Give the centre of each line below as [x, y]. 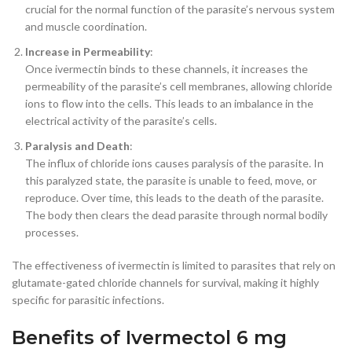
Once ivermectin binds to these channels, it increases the [167, 68]
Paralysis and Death [77, 145]
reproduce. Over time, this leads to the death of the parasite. [174, 197]
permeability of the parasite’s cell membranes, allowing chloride [179, 86]
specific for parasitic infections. [88, 299]
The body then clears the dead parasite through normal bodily [176, 214]
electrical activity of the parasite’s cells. [121, 120]
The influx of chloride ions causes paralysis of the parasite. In [174, 163]
